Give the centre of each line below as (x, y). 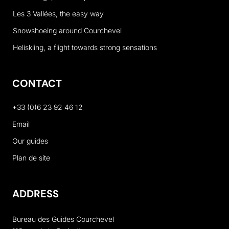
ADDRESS (36, 194)
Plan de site (31, 158)
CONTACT (37, 84)
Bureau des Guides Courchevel (63, 219)
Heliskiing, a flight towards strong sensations (85, 48)
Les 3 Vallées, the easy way (58, 14)
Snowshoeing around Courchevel (67, 31)
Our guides (30, 141)
